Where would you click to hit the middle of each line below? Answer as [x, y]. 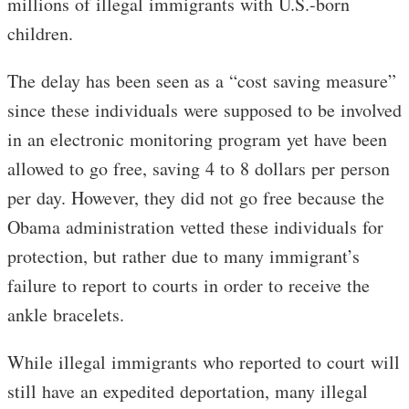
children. [40, 34]
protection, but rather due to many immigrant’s [184, 257]
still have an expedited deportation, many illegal [188, 392]
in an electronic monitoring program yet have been [197, 140]
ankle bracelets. [66, 315]
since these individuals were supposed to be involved [204, 110]
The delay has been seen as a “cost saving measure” [202, 81]
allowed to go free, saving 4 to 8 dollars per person [199, 169]
